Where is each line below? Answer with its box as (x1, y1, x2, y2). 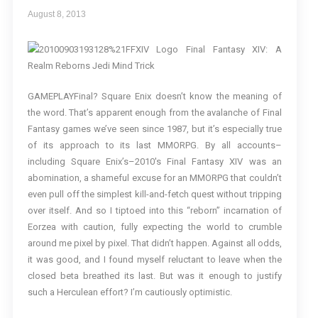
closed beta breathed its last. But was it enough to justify (27, 270, 282, 281)
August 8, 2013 (27, 9, 86, 19)
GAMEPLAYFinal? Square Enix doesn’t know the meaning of (27, 91, 282, 102)
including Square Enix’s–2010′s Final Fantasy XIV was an (27, 156, 282, 167)
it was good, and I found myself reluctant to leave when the (27, 254, 282, 265)
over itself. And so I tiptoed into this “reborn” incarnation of (27, 205, 282, 216)
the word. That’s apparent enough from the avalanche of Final (27, 107, 282, 118)
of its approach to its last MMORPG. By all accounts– (27, 140, 282, 150)
